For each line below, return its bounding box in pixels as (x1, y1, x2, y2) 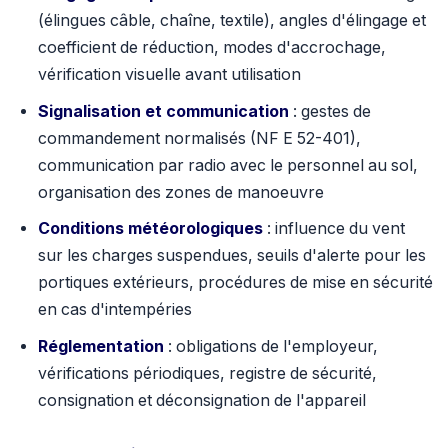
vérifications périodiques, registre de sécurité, (37, 363, 377, 383)
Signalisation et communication (37, 101, 289, 121)
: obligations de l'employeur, (163, 336, 378, 356)
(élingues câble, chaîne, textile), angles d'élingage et (37, 11, 426, 31)
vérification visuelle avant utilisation (37, 65, 301, 85)
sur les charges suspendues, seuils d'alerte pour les (37, 246, 426, 266)
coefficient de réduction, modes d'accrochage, (37, 38, 386, 58)
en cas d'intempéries (37, 300, 192, 320)
